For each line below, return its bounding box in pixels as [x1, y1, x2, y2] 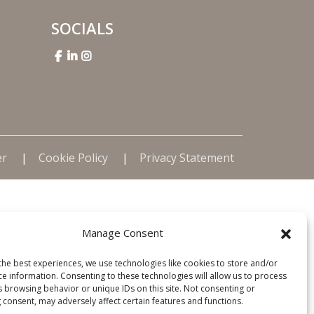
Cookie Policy [39, 150, 111, 165]
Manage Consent [81, 226, 163, 240]
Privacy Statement [139, 150, 234, 165]
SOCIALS [51, 18, 114, 39]
